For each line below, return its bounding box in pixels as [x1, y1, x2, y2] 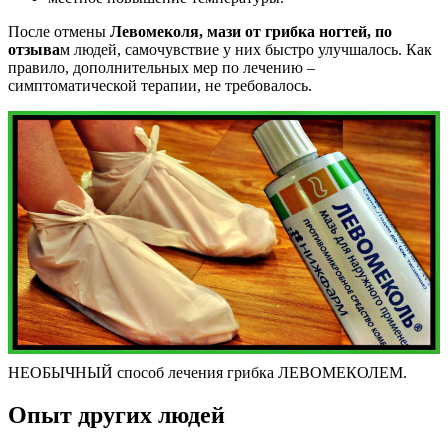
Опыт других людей [8, 402, 225, 429]
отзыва [8, 41, 60, 59]
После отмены [8, 23, 110, 41]
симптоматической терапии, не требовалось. [8, 77, 312, 95]
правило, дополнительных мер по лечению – [8, 59, 315, 77]
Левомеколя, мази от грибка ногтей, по [110, 23, 392, 41]
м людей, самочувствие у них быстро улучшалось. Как [60, 41, 432, 59]
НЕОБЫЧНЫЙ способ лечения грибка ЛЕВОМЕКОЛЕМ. [8, 364, 407, 382]
